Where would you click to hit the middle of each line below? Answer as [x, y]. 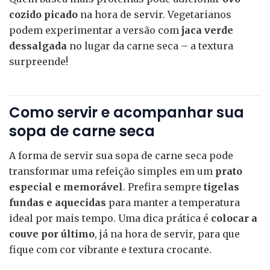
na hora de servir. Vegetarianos [155, 14]
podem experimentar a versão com [95, 30]
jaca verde [207, 30]
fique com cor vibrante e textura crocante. [110, 250]
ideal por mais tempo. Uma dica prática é [110, 218]
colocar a [234, 218]
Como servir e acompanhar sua [127, 113]
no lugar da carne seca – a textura [150, 46]
